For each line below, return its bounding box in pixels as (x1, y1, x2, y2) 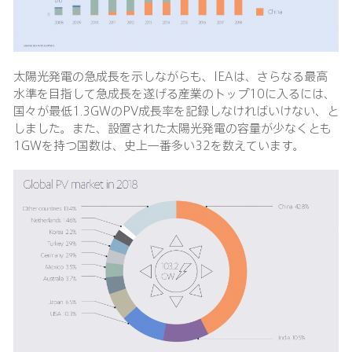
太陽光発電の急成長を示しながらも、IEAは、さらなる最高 (13, 67, 328, 84)
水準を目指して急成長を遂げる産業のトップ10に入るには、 (13, 84, 335, 101)
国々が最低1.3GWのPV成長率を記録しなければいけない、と (13, 101, 339, 119)
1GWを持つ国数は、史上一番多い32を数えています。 (13, 136, 305, 153)
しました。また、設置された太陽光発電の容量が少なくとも (13, 119, 332, 136)
